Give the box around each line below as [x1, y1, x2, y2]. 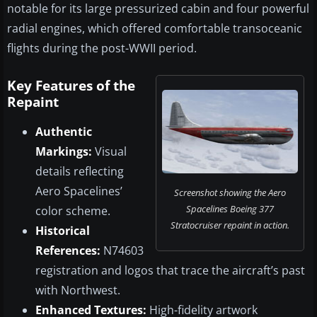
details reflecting [35, 163, 124, 180]
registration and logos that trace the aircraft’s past [35, 263, 305, 279]
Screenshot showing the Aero [174, 186, 286, 200]
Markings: [35, 144, 92, 160]
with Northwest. [35, 282, 120, 299]
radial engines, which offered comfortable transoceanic [7, 21, 302, 37]
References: [35, 243, 100, 259]
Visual [92, 144, 127, 160]
